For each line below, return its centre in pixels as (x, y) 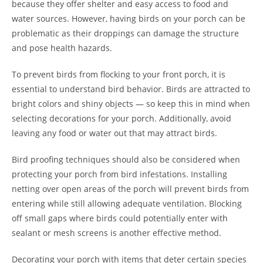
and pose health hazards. (62, 48)
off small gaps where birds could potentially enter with (120, 218)
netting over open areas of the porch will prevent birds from (130, 189)
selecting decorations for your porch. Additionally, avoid (122, 118)
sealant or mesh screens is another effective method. (117, 233)
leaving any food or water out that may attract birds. (114, 133)
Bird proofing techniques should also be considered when (126, 159)
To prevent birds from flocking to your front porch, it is (119, 74)
